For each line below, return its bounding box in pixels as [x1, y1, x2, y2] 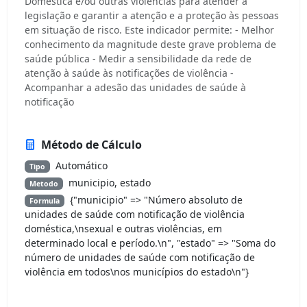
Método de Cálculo [41, 136, 142, 152]
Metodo [29, 178, 58, 188]
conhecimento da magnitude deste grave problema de [25, 37, 276, 51]
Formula [29, 195, 60, 206]
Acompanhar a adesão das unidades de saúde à [25, 80, 246, 94]
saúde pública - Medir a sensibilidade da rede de [25, 51, 251, 65]
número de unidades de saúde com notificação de [25, 250, 255, 264]
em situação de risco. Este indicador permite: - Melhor [25, 23, 274, 36]
